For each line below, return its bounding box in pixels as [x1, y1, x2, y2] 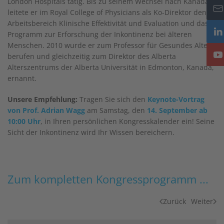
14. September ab [147, 105, 207, 115]
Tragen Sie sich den [77, 94, 147, 104]
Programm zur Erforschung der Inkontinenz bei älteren [7, 29, 192, 39]
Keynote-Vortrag [147, 94, 204, 104]
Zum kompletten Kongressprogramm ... [7, 171, 208, 186]
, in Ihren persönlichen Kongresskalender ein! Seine [40, 116, 214, 126]
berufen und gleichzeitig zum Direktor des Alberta [7, 51, 176, 61]
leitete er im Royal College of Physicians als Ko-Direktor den [7, 7, 206, 17]
